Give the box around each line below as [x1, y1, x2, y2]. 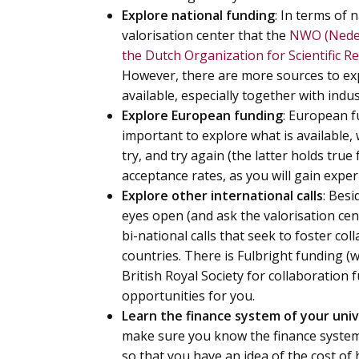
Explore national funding [122, 6, 275, 24]
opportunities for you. [122, 287, 255, 305]
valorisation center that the [122, 26, 289, 44]
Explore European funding [122, 107, 283, 124]
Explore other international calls [122, 187, 323, 204]
